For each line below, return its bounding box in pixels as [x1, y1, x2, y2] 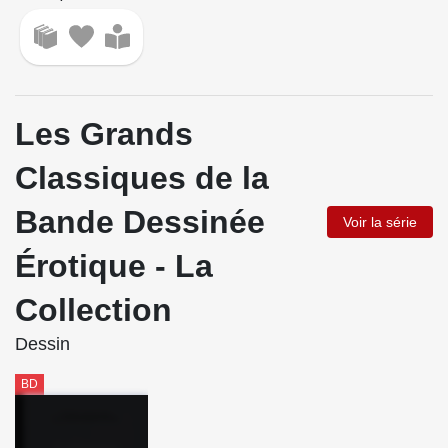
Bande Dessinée [15, 204, 265, 241]
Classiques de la [15, 160, 269, 197]
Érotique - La [15, 248, 213, 285]
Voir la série [343, 214, 417, 231]
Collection [15, 292, 172, 329]
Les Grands [15, 116, 193, 153]
